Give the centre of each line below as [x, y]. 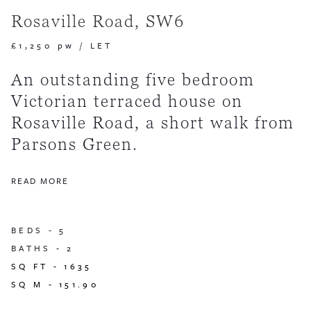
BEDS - [35, 230]
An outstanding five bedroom [133, 80]
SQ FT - [38, 266]
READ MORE [40, 181]
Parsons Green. [75, 144]
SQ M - [35, 284]
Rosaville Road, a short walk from [153, 123]
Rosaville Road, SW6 [98, 22]
